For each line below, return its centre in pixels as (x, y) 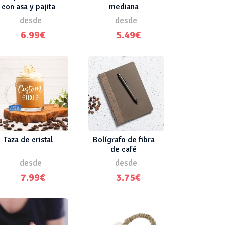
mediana (124, 6)
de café (124, 149)
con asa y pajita (28, 6)
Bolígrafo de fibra (124, 139)
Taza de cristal (28, 139)
